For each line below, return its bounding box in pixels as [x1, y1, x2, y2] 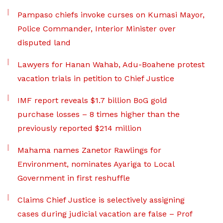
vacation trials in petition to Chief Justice [17, 74, 174, 83]
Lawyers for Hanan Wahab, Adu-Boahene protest [17, 60, 205, 69]
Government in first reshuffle [17, 173, 130, 183]
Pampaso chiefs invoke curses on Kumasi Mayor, [17, 10, 205, 19]
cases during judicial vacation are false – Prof [17, 209, 192, 219]
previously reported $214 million [17, 123, 141, 133]
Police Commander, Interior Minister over [17, 24, 176, 33]
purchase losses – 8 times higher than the [17, 110, 180, 119]
